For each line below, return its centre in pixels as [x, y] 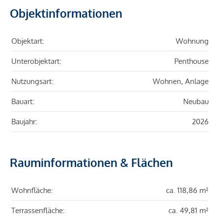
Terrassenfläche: [38, 211]
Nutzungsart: [32, 82]
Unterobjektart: [36, 61]
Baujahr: [24, 122]
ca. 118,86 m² [187, 191]
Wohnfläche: [32, 191]
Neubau [196, 102]
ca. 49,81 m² [189, 211]
